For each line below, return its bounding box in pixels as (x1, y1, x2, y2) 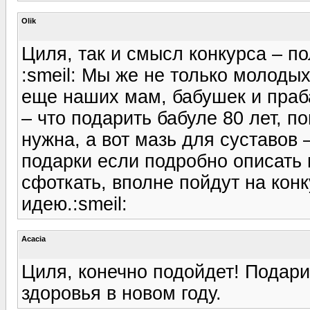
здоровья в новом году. (21, 282, 221, 304)
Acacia (21, 234, 46, 243)
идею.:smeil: (21, 193, 127, 215)
